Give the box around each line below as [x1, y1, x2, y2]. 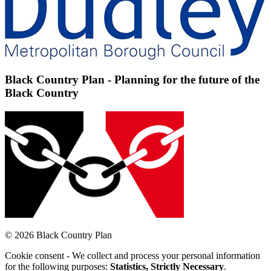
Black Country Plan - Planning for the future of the [5, 73, 260, 87]
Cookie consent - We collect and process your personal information [5, 250, 260, 261]
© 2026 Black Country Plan [5, 229, 112, 240]
